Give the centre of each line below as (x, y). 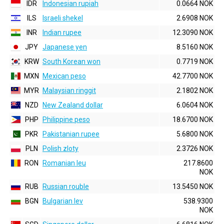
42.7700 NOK (193, 76)
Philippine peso (66, 119)
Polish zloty (60, 148)
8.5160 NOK (195, 47)
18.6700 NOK (193, 119)
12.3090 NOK (193, 32)
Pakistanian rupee (71, 134)
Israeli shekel (63, 18)
